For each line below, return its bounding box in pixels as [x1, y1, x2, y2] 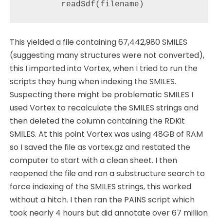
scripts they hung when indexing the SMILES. [10, 75, 176, 87]
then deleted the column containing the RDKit [10, 115, 185, 127]
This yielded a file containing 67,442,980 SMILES [10, 36, 187, 48]
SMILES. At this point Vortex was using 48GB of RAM [10, 128, 203, 140]
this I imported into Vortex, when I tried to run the [10, 62, 198, 74]
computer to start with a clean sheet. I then [10, 154, 177, 166]
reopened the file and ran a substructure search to [10, 167, 205, 179]
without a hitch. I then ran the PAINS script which [10, 194, 195, 205]
